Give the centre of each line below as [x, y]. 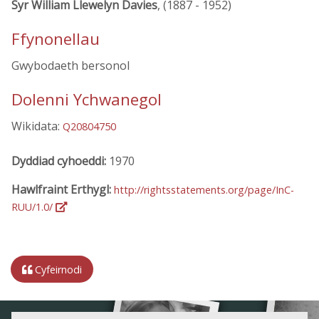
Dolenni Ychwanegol [87, 100]
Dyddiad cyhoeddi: [60, 161]
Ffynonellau [56, 39]
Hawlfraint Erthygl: [63, 189]
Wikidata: [37, 126]
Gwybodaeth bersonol [70, 66]
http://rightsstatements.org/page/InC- [204, 189]
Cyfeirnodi [57, 269]
